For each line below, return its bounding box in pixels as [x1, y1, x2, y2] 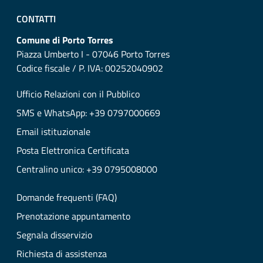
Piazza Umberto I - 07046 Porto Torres [16, 47, 170, 62]
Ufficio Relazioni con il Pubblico [16, 87, 140, 102]
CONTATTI [16, 12, 56, 26]
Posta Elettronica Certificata [16, 143, 129, 158]
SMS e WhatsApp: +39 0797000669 [16, 106, 160, 120]
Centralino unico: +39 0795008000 [16, 162, 157, 177]
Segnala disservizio [16, 228, 92, 242]
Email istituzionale [16, 124, 90, 139]
